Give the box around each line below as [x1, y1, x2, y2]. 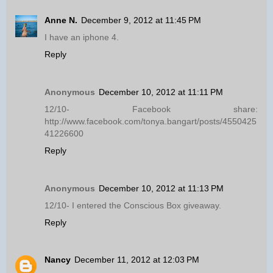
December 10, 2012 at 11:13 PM [99, 183, 224, 193]
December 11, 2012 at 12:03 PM [74, 255, 199, 265]
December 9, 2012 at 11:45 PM [81, 15, 201, 25]
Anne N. [44, 15, 77, 25]
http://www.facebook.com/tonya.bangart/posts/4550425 [44, 116, 257, 126]
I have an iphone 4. [44, 32, 119, 42]
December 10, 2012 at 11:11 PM [99, 87, 223, 97]
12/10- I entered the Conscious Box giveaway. [44, 200, 221, 210]
